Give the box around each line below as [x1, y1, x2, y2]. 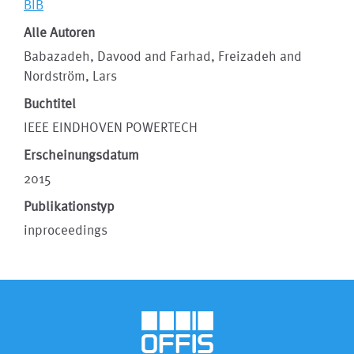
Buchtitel [24, 96, 76, 111]
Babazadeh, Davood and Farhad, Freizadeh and [24, 48, 302, 63]
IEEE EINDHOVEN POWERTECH [24, 119, 198, 134]
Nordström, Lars [24, 68, 117, 83]
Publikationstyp [24, 198, 115, 213]
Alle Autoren [24, 24, 95, 40]
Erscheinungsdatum [24, 147, 139, 162]
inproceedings [24, 222, 107, 237]
